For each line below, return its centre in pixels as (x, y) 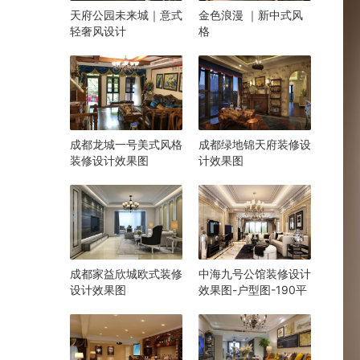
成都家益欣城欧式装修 (126, 274)
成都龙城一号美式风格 (126, 144)
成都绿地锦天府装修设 (255, 144)
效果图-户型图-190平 (253, 290)
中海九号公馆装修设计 (255, 274)
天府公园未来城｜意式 (126, 14)
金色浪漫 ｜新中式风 (251, 14)
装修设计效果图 (109, 160)
